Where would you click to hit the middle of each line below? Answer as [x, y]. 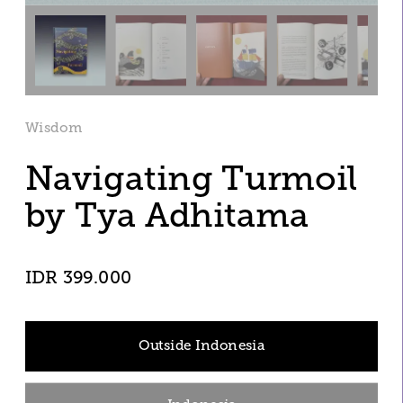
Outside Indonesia [201, 346]
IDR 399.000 [79, 278]
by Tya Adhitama [171, 215]
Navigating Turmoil [192, 179]
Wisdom [54, 128]
